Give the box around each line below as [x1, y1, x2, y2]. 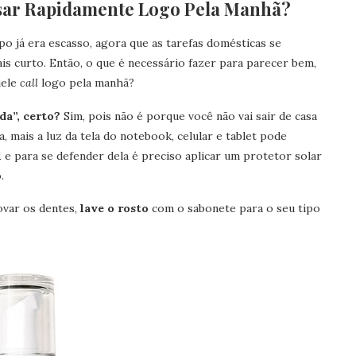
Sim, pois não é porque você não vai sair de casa [60, 109, 317, 123]
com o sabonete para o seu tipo [149, 201, 320, 215]
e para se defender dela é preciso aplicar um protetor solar [2, 149, 322, 163]
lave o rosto [80, 201, 149, 215]
